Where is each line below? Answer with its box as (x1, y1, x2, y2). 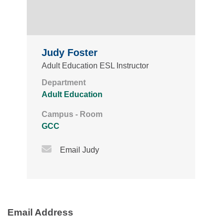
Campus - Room (42, 110, 103, 119)
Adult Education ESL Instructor (42, 61, 149, 70)
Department (42, 78, 86, 87)
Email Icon (51, 143, 119, 154)
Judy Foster (42, 47, 98, 58)
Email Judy (59, 146, 99, 155)
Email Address (7, 207, 73, 218)
